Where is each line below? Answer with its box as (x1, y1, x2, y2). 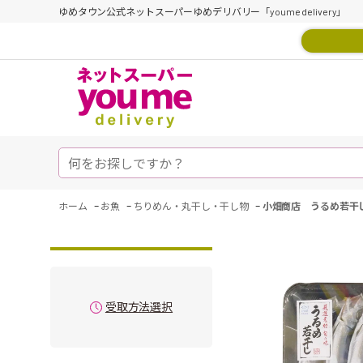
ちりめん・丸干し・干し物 (133, 200, 250, 211)
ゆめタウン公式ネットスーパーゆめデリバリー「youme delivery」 (58, 6, 347, 17)
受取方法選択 (105, 300, 173, 314)
